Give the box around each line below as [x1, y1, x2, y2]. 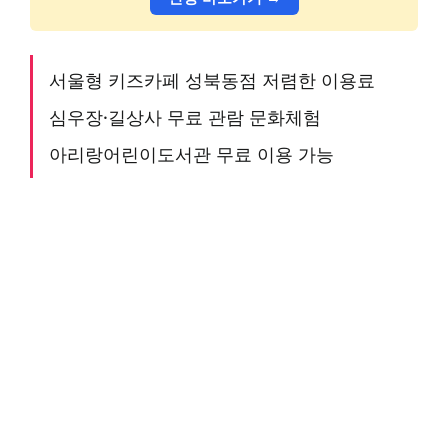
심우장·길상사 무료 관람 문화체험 [49, 103, 321, 129]
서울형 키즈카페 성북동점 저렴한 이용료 [49, 66, 375, 92]
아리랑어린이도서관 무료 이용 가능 [49, 140, 334, 166]
